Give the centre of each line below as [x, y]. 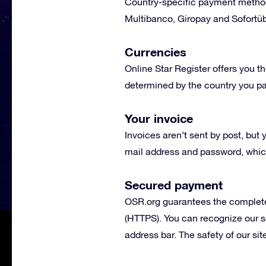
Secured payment [174, 185]
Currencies [156, 52]
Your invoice [159, 118]
